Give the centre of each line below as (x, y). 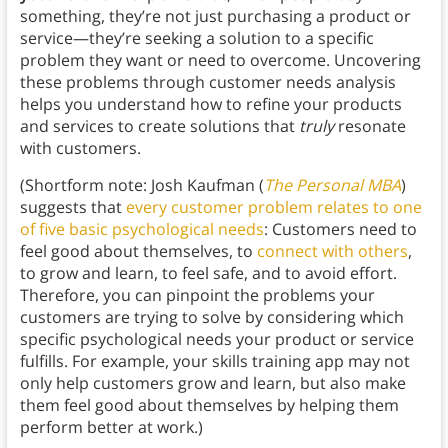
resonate (369, 126)
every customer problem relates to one (273, 207)
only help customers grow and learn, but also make (212, 383)
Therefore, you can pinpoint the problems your (197, 295)
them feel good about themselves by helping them (209, 405)
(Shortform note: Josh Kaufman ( (141, 185)
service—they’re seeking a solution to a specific (196, 38)
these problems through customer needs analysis (207, 82)
